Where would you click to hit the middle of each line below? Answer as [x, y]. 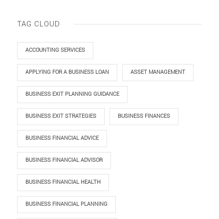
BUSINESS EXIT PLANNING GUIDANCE [72, 94]
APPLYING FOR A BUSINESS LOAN [67, 72]
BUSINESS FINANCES [144, 116]
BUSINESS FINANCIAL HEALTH [63, 182]
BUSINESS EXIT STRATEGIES [61, 116]
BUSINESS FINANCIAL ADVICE [62, 138]
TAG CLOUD [39, 24]
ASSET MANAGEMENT [158, 72]
